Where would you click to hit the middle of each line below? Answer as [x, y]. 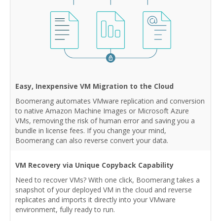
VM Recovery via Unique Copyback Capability [94, 165]
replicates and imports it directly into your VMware [95, 200]
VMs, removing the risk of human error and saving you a [105, 121]
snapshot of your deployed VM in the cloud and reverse [104, 190]
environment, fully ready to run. [65, 210]
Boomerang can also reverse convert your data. [92, 141]
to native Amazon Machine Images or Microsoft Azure [102, 111]
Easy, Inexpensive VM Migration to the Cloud [94, 86]
